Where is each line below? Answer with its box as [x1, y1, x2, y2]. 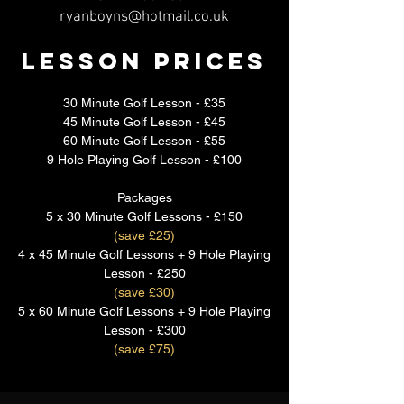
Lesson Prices [22, 46, 267, 76]
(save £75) [114, 342, 175, 356]
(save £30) [114, 285, 175, 299]
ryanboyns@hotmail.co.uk [60, 8, 229, 26]
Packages [116, 190, 172, 205]
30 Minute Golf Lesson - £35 [63, 96, 225, 110]
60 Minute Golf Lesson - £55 [63, 133, 225, 148]
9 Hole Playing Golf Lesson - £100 [47, 152, 242, 167]
